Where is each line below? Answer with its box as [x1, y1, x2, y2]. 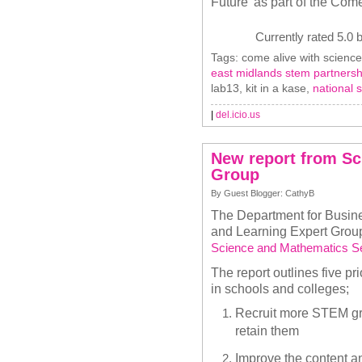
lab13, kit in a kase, [211, 82, 313, 95]
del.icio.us [216, 109, 260, 120]
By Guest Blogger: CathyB [211, 188, 314, 198]
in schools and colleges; [211, 281, 349, 296]
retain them [235, 323, 299, 336]
